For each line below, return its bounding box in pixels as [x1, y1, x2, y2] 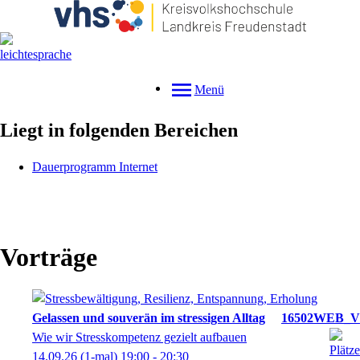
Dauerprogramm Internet [32, 159, 157, 174]
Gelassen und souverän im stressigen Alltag [32, 310, 265, 325]
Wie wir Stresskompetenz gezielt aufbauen [32, 329, 247, 344]
